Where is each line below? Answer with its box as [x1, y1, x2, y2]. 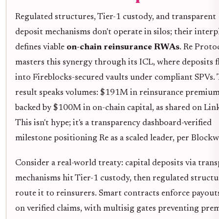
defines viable [15, 43, 66, 52]
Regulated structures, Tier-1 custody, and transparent [15, 12, 216, 22]
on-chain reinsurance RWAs [66, 43, 179, 52]
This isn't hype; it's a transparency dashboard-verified [15, 118, 212, 128]
